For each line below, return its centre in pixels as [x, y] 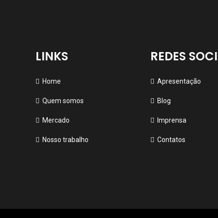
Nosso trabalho [65, 139]
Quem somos [63, 100]
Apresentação [179, 81]
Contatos [172, 139]
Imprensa [172, 120]
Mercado [56, 120]
